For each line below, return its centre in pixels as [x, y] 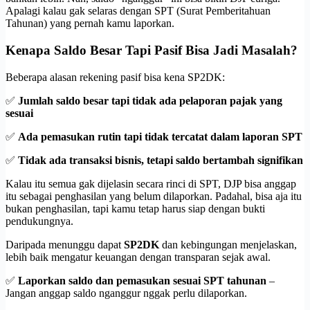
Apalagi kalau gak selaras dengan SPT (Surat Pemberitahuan [138, 11]
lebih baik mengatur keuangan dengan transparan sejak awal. [138, 257]
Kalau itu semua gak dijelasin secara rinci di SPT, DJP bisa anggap [151, 183]
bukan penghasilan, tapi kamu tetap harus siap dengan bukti [135, 208]
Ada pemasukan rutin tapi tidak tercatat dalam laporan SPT [160, 136]
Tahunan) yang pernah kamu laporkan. [90, 24]
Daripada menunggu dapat [65, 244]
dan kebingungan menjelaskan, [228, 244]
